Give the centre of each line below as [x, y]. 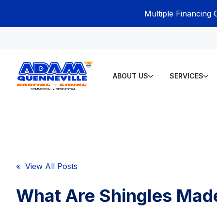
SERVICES [186, 76]
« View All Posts [47, 166]
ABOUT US [130, 76]
